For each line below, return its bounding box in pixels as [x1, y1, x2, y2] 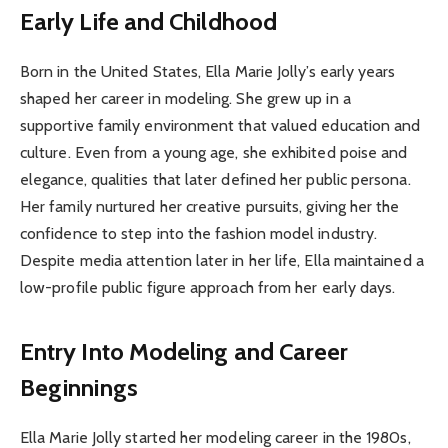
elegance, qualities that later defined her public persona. [20, 170, 411, 190]
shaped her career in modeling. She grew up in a [20, 89, 351, 109]
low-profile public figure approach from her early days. [20, 278, 396, 298]
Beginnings [20, 372, 138, 402]
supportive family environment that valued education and [20, 116, 421, 136]
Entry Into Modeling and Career [20, 336, 349, 366]
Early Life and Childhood [20, 7, 277, 37]
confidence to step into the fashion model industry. [20, 224, 378, 244]
